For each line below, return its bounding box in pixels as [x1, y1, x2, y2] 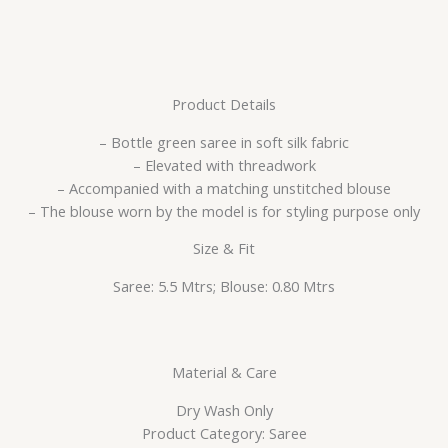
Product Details [172, 94, 276, 115]
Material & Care [171, 362, 277, 383]
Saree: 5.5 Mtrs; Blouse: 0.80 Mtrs [113, 276, 335, 297]
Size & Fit [193, 238, 255, 259]
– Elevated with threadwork [132, 154, 316, 175]
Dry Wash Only [175, 399, 273, 420]
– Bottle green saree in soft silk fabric [99, 131, 349, 152]
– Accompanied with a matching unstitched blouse [57, 177, 391, 198]
